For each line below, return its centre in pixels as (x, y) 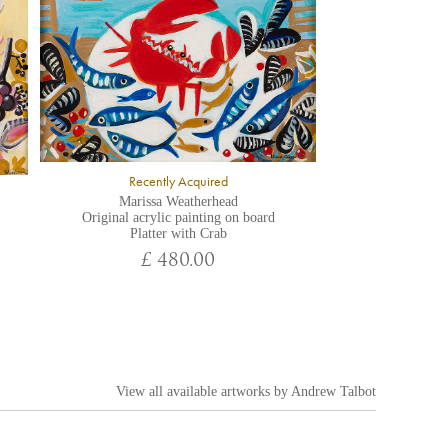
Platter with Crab (178, 234)
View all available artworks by (203, 391)
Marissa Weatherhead (178, 202)
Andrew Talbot (333, 391)
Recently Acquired (178, 182)
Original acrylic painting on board (178, 218)
